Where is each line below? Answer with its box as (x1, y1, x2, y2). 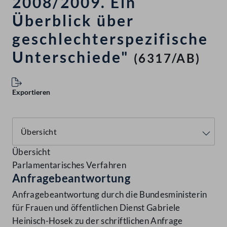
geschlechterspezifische (12, 29, 208, 48)
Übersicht (12, 146, 51, 158)
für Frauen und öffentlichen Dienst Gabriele (12, 202, 180, 213)
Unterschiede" (12, 48, 129, 66)
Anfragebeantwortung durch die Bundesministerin (12, 189, 207, 200)
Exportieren (12, 88, 50, 97)
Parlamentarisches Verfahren (12, 160, 127, 171)
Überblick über (12, 11, 134, 30)
